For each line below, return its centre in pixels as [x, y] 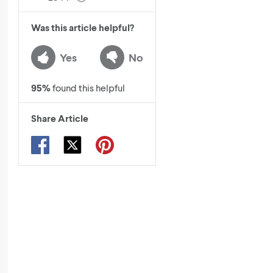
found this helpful [89, 88]
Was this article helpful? [83, 27]
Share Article [60, 118]
